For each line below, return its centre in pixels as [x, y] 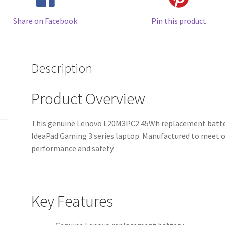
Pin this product [179, 20]
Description [62, 69]
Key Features [72, 201]
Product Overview [88, 99]
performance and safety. [73, 148]
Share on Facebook [45, 20]
